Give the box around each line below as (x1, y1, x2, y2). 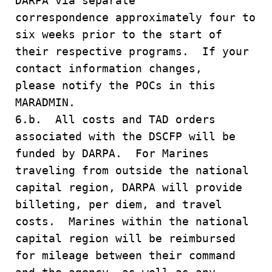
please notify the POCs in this (15, 79, 216, 92)
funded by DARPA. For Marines (15, 147, 209, 160)
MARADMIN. (15, 96, 75, 109)
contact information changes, (15, 62, 209, 75)
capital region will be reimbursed (15, 232, 242, 245)
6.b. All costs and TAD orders (15, 113, 216, 126)
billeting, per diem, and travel (15, 198, 222, 211)
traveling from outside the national (15, 164, 256, 177)
